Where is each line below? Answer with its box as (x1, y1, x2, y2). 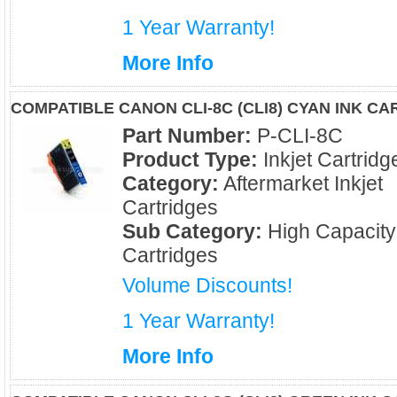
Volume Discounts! (122, 274, 292, 297)
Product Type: (122, 148, 258, 171)
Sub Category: (122, 220, 262, 243)
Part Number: (122, 124, 252, 147)
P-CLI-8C (252, 124, 343, 147)
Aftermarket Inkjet (219, 172, 383, 195)
